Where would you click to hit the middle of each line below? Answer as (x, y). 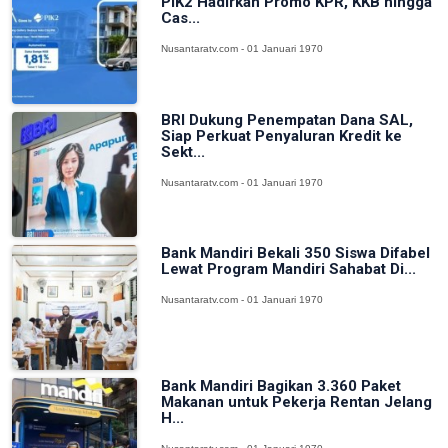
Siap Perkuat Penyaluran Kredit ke (282, 135)
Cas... (181, 18)
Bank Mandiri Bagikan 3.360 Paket (281, 386)
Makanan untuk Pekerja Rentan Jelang (297, 402)
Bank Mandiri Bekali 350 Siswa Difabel (296, 252)
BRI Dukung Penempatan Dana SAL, (287, 119)
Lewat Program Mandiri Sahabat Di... (289, 268)
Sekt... (183, 151)
